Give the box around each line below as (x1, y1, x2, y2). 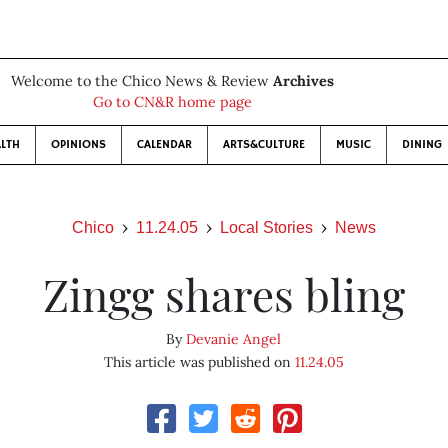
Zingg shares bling (42, 264, 405, 323)
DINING (401, 137, 442, 152)
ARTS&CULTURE (222, 137, 305, 152)
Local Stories (220, 219, 313, 236)
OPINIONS (50, 137, 106, 152)
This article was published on (103, 353, 295, 371)
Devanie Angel (186, 330, 282, 348)
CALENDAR (136, 137, 192, 152)
